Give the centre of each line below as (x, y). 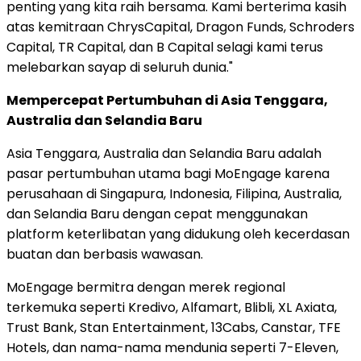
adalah (298, 153)
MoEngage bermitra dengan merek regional (146, 287)
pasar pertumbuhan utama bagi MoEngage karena (168, 173)
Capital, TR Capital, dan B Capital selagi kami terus (165, 47)
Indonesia (199, 193)
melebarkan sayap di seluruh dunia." (120, 67)
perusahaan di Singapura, (88, 193)
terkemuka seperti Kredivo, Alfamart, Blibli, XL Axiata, (172, 307)
